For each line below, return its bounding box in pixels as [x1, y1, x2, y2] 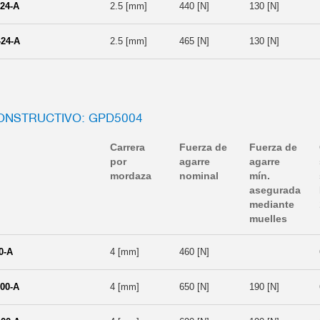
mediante [249, 198, 294, 210]
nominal [179, 169, 219, 181]
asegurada [249, 184, 301, 196]
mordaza [110, 169, 151, 181]
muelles [249, 212, 287, 224]
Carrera [110, 141, 145, 153]
